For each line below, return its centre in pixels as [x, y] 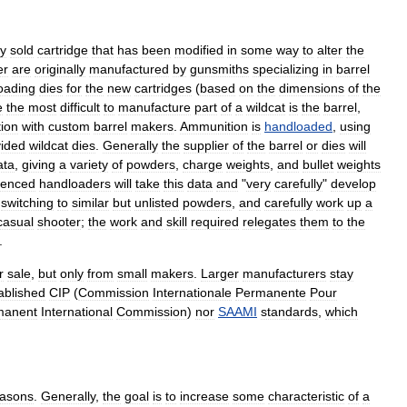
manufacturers [284, 273]
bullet [318, 164]
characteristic [306, 396]
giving [39, 164]
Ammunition [214, 126]
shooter [59, 222]
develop [353, 184]
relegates [269, 222]
